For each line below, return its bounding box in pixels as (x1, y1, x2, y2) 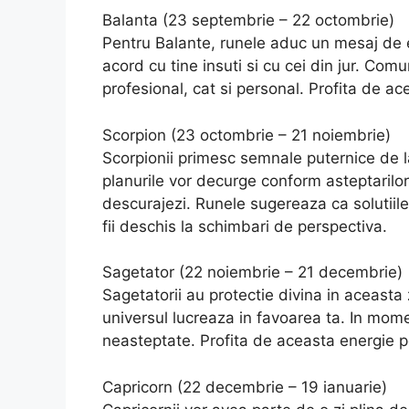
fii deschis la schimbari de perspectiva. (102, 216, 387, 236)
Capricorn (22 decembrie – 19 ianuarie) (102, 377, 387, 396)
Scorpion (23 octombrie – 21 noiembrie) (102, 125, 391, 144)
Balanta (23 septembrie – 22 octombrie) (102, 11, 394, 30)
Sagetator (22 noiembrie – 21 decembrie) (102, 263, 403, 282)
